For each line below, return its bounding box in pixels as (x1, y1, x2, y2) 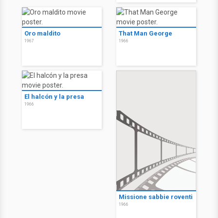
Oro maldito (24, 30, 60, 37)
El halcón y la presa (24, 93, 84, 101)
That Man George (119, 30, 172, 37)
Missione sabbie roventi (119, 193, 193, 201)
